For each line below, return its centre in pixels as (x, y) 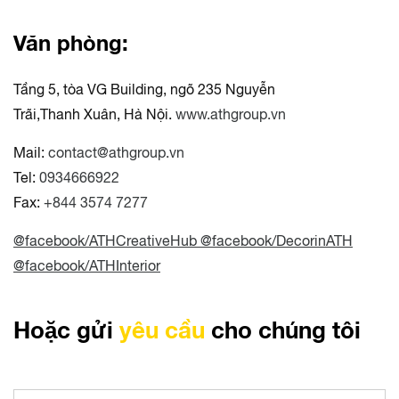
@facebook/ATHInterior (87, 265)
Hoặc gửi (63, 329)
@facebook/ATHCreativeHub (107, 240)
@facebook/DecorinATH (277, 240)
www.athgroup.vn (231, 114)
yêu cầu (159, 329)
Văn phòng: (71, 42)
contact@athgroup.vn (116, 152)
